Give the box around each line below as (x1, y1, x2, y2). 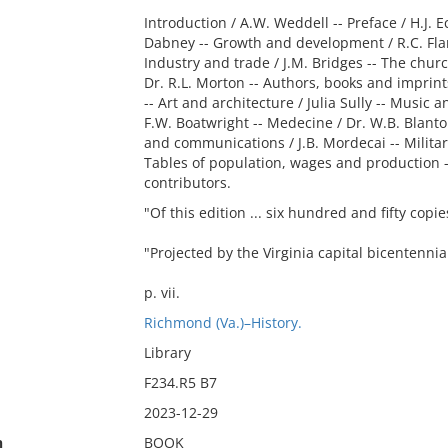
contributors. (143, 173, 231, 192)
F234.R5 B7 (143, 373, 217, 392)
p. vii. (143, 283, 180, 302)
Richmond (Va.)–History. (143, 313, 302, 332)
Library (143, 343, 191, 362)
